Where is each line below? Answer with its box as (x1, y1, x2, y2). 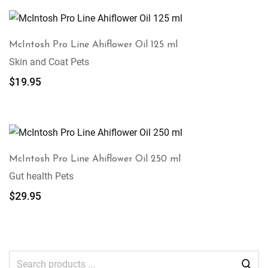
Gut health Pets (9, 170, 74, 182)
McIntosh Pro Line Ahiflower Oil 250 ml (9, 154, 181, 164)
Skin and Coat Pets (9, 56, 89, 68)
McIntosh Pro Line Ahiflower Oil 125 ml (9, 40, 178, 50)
